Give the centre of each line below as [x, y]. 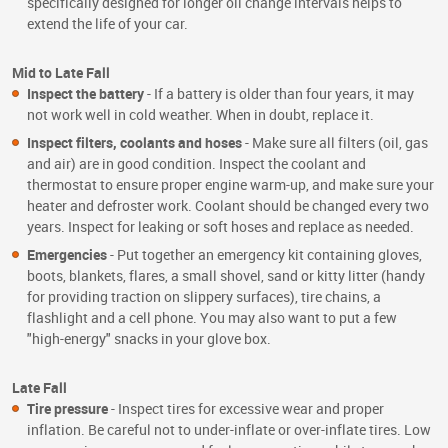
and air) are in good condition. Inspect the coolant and [196, 164]
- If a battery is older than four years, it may [279, 94]
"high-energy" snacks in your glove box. [149, 339]
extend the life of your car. [107, 24]
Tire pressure [67, 409]
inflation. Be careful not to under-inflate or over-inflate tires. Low [229, 430]
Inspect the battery [85, 94]
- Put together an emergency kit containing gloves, [264, 255]
